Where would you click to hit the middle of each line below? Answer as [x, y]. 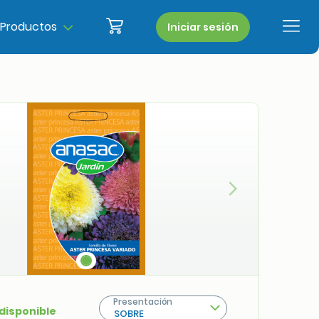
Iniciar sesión [203, 27]
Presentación [143, 301]
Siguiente [257, 193]
